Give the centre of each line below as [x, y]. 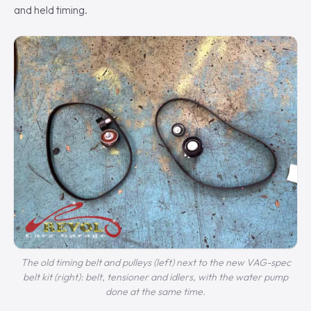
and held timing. [51, 10]
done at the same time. [155, 292]
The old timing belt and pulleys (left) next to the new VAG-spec [155, 263]
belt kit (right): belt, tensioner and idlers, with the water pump [155, 277]
